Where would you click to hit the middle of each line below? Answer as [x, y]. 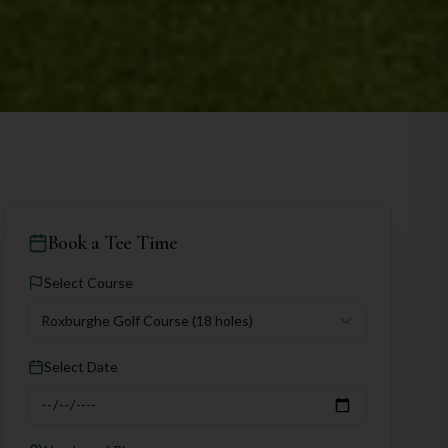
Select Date [80, 366]
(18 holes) [222, 320]
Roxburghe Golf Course [114, 320]
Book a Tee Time [112, 243]
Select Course [88, 282]
